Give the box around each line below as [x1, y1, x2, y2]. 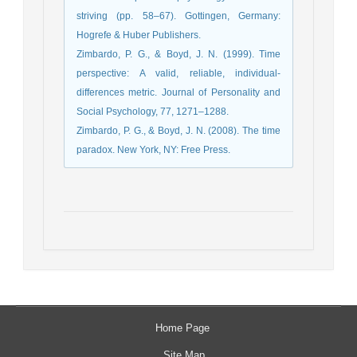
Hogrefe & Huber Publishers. [76, 29, 201, 41]
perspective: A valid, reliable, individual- [76, 68, 280, 80]
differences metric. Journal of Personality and [76, 87, 280, 99]
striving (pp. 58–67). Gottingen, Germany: [76, 10, 280, 22]
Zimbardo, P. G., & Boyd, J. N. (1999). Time [76, 49, 280, 61]
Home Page [155, 322, 210, 335]
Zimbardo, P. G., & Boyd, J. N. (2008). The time [76, 125, 280, 137]
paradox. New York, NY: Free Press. [76, 144, 230, 156]
